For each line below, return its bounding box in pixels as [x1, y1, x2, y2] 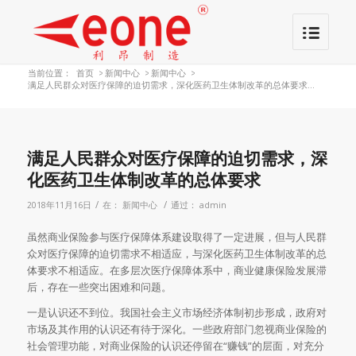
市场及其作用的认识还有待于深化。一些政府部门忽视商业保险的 [26, 322, 327, 337]
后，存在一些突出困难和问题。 [26, 280, 172, 295]
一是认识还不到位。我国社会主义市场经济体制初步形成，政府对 [26, 305, 327, 320]
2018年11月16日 [26, 199, 91, 211]
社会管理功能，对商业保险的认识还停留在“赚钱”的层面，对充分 [26, 339, 324, 354]
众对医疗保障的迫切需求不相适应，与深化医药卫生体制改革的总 [26, 246, 327, 261]
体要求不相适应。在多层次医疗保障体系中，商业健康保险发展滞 [26, 263, 327, 278]
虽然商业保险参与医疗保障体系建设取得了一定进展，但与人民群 [26, 230, 327, 245]
